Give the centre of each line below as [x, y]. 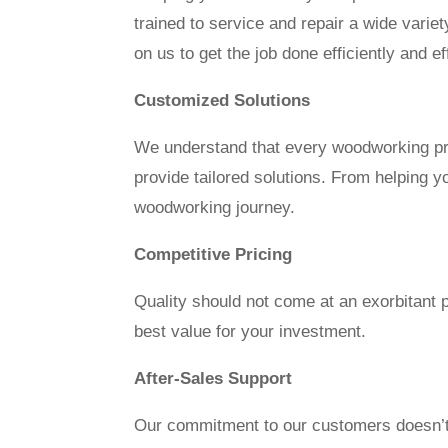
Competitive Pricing [213, 254]
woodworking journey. [215, 207]
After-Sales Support [213, 378]
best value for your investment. [250, 331]
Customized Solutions [222, 100]
